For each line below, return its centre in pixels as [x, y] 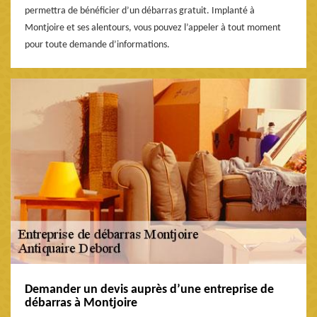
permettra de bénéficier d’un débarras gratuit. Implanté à [140, 11]
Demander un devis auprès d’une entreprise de [149, 289]
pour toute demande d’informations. [97, 45]
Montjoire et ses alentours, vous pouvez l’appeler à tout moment [153, 28]
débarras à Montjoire [81, 303]
